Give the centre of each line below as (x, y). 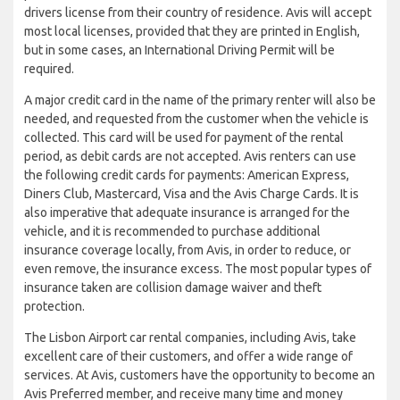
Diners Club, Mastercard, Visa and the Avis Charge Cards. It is (192, 193)
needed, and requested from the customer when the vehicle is (196, 118)
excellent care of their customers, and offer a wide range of (188, 356)
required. (49, 68)
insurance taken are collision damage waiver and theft (173, 287)
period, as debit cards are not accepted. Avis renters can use (190, 156)
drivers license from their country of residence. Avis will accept (198, 12)
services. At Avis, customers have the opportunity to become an (200, 375)
